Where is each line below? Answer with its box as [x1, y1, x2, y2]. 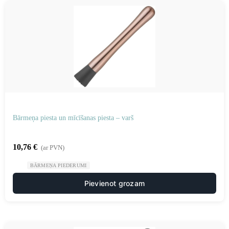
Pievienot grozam [84, 179, 145, 188]
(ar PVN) [41, 144, 64, 151]
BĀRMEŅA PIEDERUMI [30, 163, 87, 168]
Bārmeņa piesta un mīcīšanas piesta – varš [13, 114, 133, 122]
